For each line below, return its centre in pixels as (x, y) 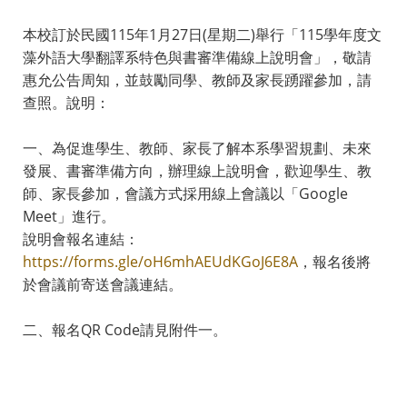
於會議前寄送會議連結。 (103, 284)
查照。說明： (66, 102)
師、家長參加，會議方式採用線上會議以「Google (185, 193)
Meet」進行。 (69, 216)
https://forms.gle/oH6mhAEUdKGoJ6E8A (160, 261)
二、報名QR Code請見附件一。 (125, 329)
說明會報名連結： (81, 238)
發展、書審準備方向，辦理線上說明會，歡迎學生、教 (197, 170)
